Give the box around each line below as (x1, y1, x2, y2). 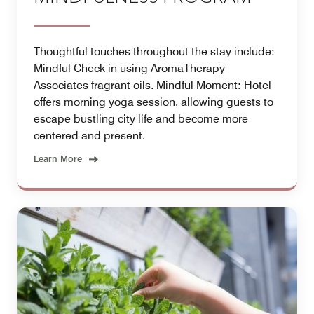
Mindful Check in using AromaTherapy (34, 62, 225, 76)
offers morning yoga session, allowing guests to (34, 95, 273, 109)
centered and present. (34, 129, 145, 143)
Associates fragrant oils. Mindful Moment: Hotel (34, 78, 271, 93)
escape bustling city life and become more (34, 112, 248, 126)
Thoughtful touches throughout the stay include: (34, 45, 275, 59)
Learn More (34, 153, 82, 165)
